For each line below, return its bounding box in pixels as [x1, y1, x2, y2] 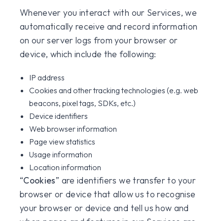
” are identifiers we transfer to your [55, 175, 196, 186]
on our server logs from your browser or [20, 35, 178, 46]
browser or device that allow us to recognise [20, 188, 196, 200]
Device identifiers [29, 111, 88, 121]
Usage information [29, 149, 93, 159]
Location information [29, 162, 102, 172]
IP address [29, 73, 65, 82]
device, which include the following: [20, 48, 156, 60]
